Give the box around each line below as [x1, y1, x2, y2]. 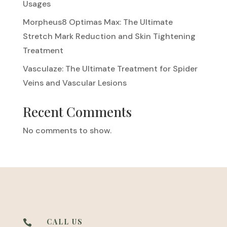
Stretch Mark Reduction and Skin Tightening [22, 30, 196, 42]
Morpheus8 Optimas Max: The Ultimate [22, 16, 173, 27]
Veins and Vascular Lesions [22, 77, 127, 88]
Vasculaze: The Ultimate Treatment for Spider [22, 63, 198, 74]
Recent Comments [22, 102, 132, 121]
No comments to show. [22, 125, 111, 136]
